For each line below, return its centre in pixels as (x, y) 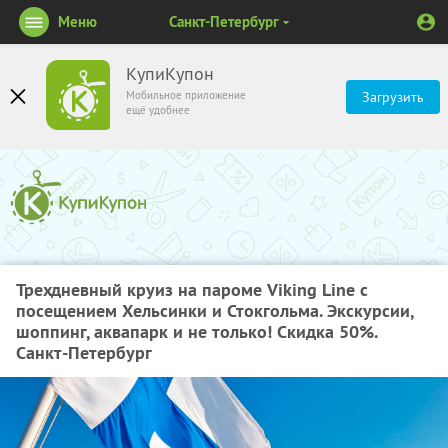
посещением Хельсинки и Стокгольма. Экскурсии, (214, 310)
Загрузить (393, 97)
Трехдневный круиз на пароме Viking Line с (192, 289)
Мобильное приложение (186, 95)
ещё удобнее (158, 110)
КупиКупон (170, 74)
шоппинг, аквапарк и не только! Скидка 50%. (196, 331)
